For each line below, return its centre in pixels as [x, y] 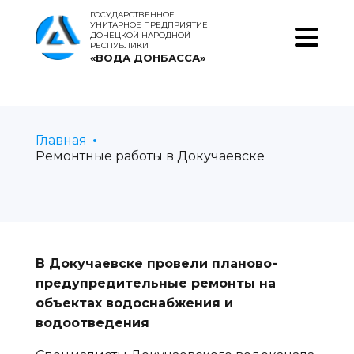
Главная [61, 140]
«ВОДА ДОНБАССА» [147, 58]
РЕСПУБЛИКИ [119, 45]
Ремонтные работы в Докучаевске [150, 156]
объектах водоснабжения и [134, 303]
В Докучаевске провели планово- [156, 264]
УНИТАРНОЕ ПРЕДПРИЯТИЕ [149, 25]
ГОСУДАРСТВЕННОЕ [132, 15]
